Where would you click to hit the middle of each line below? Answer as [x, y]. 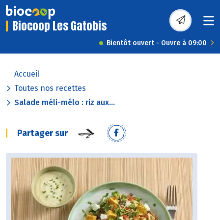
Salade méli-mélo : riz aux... [65, 103]
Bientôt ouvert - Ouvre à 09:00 [157, 43]
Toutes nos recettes [50, 88]
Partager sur [42, 133]
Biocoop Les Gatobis [60, 26]
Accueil [27, 74]
